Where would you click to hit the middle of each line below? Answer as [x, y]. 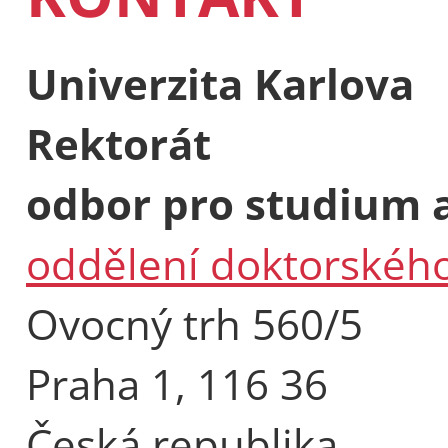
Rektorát [118, 143]
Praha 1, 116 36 [177, 383]
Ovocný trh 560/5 [194, 323]
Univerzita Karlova [220, 83]
